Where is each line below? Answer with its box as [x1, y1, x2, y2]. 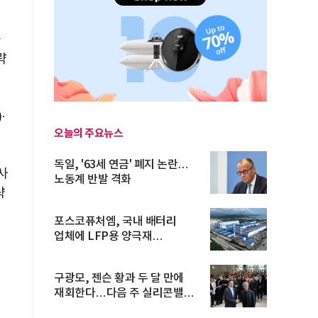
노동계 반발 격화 [54, 173, 131, 186]
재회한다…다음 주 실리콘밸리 [54, 287, 194, 300]
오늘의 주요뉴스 [54, 127, 123, 140]
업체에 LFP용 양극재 [54, 230, 152, 243]
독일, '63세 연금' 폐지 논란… [54, 158, 189, 171]
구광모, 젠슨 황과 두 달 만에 [54, 272, 184, 285]
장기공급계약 [54, 245, 116, 258]
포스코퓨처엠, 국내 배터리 [54, 215, 176, 228]
